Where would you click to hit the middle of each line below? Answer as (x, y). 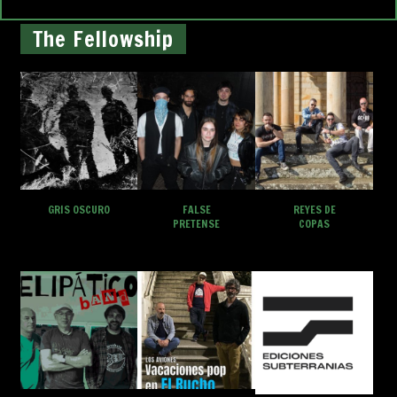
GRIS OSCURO (78, 210)
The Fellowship (103, 39)
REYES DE (314, 210)
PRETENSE (197, 224)
